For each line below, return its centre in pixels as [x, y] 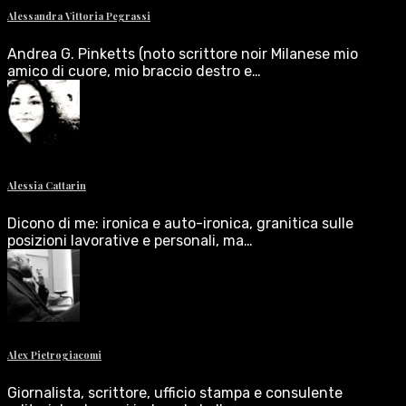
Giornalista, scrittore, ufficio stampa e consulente [175, 392]
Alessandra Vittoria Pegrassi [79, 16]
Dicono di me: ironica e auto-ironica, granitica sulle [180, 223]
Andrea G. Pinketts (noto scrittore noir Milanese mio [183, 54]
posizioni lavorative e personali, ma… [130, 240]
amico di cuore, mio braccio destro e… [134, 72]
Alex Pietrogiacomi [54, 354]
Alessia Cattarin [47, 185]
